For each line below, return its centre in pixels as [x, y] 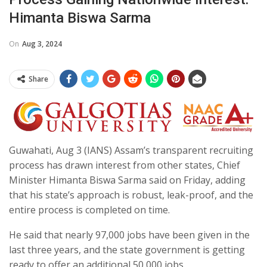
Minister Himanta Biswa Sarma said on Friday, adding [127, 180]
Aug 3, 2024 [42, 44]
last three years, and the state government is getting [127, 249]
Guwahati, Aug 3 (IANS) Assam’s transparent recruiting [131, 150]
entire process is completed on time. [89, 209]
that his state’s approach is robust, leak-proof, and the [131, 195]
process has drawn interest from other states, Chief [125, 165]
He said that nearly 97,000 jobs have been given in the [129, 235]
